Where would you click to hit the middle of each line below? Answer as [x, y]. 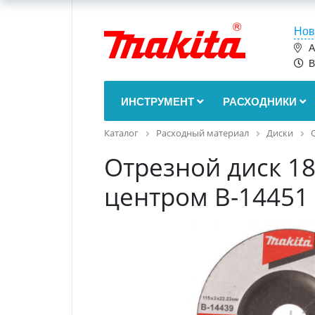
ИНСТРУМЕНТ [159, 101]
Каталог [121, 133]
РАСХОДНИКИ [261, 101]
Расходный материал [202, 133]
